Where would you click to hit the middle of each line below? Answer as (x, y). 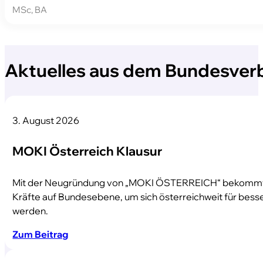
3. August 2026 (46, 120)
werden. (31, 210)
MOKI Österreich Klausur (87, 151)
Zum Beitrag (41, 234)
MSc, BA (30, 10)
